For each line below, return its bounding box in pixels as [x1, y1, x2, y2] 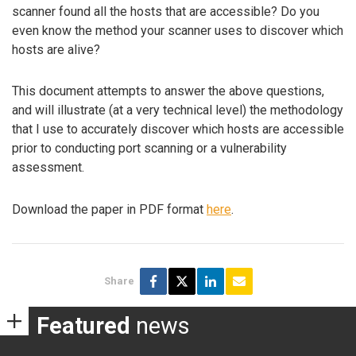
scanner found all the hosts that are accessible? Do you [12, 3, 319, 19]
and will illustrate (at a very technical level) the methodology [12, 103, 343, 118]
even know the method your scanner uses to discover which [12, 22, 343, 38]
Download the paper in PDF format [12, 202, 207, 218]
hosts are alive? [12, 41, 100, 57]
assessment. [12, 160, 84, 176]
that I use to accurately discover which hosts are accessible [12, 122, 344, 137]
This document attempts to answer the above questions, [12, 83, 324, 99]
